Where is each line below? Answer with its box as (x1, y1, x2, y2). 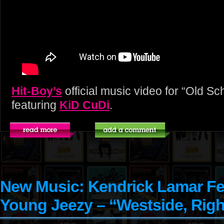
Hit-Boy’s (11, 84, 62, 97)
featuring (11, 98, 59, 111)
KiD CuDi (59, 98, 109, 111)
